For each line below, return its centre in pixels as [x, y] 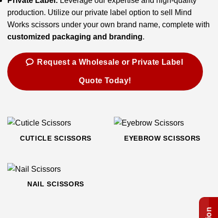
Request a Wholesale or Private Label [110, 62]
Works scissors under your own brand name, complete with [109, 24]
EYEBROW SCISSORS [162, 139]
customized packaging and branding [75, 36]
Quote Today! [105, 81]
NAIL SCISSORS [56, 184]
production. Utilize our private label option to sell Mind [100, 12]
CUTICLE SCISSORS [56, 139]
